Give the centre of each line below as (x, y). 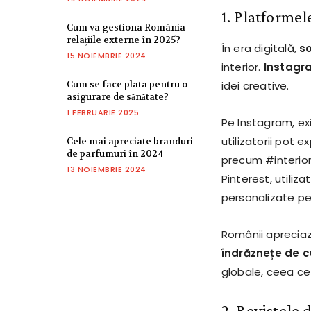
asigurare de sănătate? (118, 97)
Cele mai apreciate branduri (130, 142)
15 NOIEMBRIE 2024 (107, 56)
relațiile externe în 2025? (124, 40)
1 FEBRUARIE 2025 (103, 113)
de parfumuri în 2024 (115, 154)
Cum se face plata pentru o (127, 85)
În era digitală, (260, 49)
